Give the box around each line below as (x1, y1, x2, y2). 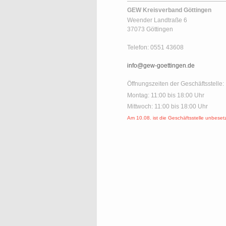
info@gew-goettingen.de (127, 62, 195, 69)
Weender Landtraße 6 (127, 16, 187, 24)
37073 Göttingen (127, 25, 173, 33)
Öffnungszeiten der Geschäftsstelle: (127, 80, 224, 87)
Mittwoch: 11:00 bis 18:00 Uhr (127, 103, 208, 110)
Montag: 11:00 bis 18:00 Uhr (127, 92, 204, 99)
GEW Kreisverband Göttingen (127, 6, 211, 14)
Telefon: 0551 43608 (127, 43, 184, 51)
